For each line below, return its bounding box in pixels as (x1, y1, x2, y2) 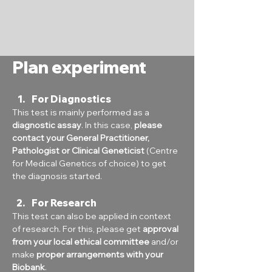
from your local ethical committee (12, 236, 149, 247)
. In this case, (81, 120, 134, 131)
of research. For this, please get (12, 223, 143, 234)
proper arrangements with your (36, 249, 165, 260)
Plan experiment (12, 56, 146, 78)
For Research (32, 197, 97, 209)
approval (143, 223, 180, 234)
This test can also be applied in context (12, 211, 173, 222)
